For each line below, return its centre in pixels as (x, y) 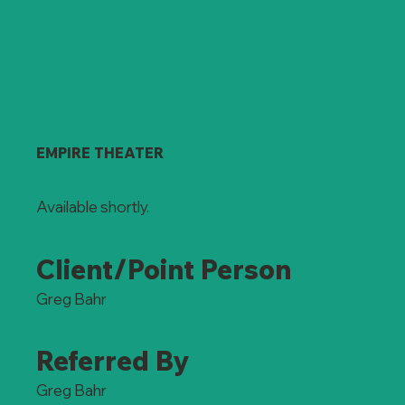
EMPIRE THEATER (100, 152)
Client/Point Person (164, 269)
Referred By (113, 361)
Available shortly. (94, 206)
